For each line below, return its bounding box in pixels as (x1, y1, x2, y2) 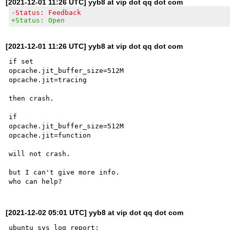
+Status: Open (11, 16, 65, 24)
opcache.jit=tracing (9, 75, 87, 84)
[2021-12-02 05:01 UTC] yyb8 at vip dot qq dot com (6, 208, 184, 217)
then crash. (9, 94, 54, 102)
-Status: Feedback (11, 8, 82, 16)
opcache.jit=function (9, 131, 95, 139)
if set (9, 57, 38, 65)
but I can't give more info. (9, 168, 120, 176)
